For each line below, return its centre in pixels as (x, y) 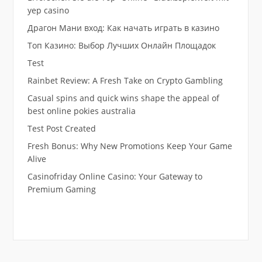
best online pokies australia (81, 111)
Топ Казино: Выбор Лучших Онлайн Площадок (121, 45)
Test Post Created (61, 128)
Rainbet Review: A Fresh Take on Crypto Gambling (125, 80)
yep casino (48, 10)
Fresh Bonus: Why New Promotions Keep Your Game (130, 146)
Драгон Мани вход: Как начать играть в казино (123, 27)
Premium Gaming (61, 189)
